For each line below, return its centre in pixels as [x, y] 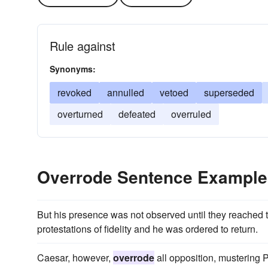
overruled [191, 114]
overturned [80, 114]
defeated [137, 114]
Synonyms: [73, 69]
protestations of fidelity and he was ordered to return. [147, 229]
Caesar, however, [75, 258]
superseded [229, 92]
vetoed [174, 92]
